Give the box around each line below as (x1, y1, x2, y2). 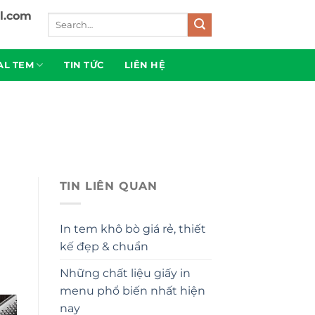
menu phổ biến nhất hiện (59, 283, 205, 297)
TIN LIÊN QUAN (59, 179, 157, 193)
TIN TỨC (64, 59, 104, 70)
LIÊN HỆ (124, 59, 165, 70)
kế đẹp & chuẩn (59, 239, 148, 253)
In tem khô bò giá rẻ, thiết (59, 221, 206, 236)
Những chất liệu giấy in (59, 266, 191, 280)
